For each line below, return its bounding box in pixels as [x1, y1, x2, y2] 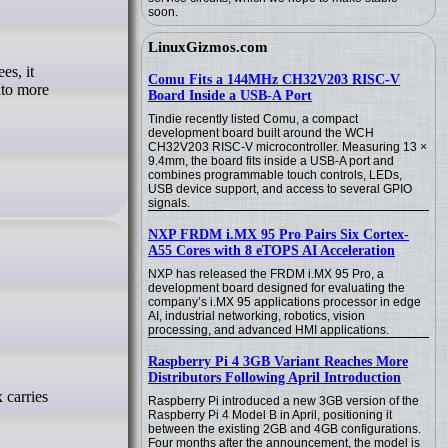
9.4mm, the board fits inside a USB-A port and [148, 154, 394, 168]
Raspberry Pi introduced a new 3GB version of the [148, 394, 419, 408]
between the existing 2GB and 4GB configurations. [148, 422, 421, 436]
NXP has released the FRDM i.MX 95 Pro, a [148, 267, 384, 281]
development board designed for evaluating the [148, 281, 405, 295]
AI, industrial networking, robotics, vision [148, 309, 365, 323]
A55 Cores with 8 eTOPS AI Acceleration [148, 243, 395, 258]
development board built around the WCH [148, 126, 374, 140]
